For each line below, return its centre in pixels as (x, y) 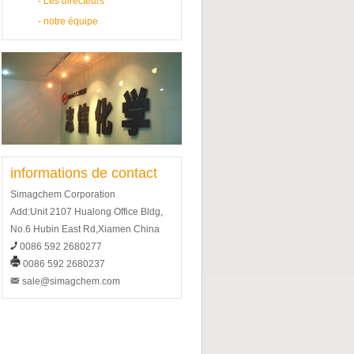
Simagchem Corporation (62, 194)
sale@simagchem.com (70, 281)
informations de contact (83, 173)
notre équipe (70, 21)
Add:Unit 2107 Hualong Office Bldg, (86, 212)
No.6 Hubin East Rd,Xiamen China (85, 229)
